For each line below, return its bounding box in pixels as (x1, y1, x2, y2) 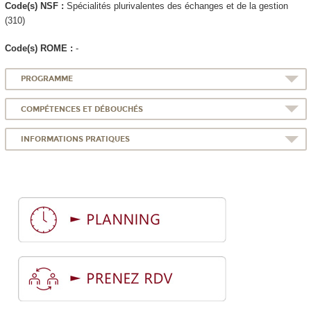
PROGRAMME (21, 74, 74, 84)
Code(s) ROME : (4, 43, 76, 53)
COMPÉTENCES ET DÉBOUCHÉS (21, 104, 144, 114)
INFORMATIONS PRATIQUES (21, 134, 131, 144)
